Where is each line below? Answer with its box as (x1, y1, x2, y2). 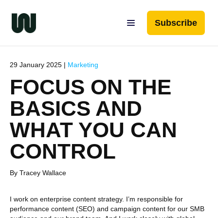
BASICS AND (10, 96, 142, 120)
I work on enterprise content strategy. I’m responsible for (10, 195, 183, 203)
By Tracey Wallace (10, 169, 66, 177)
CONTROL (10, 139, 116, 163)
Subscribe (155, 18, 197, 28)
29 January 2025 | (10, 61, 68, 69)
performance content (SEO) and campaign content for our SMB (10, 205, 204, 213)
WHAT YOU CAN (10, 118, 177, 142)
